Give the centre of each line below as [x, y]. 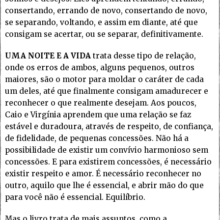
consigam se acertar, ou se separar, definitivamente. [104, 34]
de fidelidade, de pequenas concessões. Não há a [97, 138]
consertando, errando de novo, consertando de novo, [106, 11]
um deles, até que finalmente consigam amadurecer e [107, 91]
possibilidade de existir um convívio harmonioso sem [107, 150]
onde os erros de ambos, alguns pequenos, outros [100, 68]
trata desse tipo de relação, [143, 56]
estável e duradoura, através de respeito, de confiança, [109, 127]
